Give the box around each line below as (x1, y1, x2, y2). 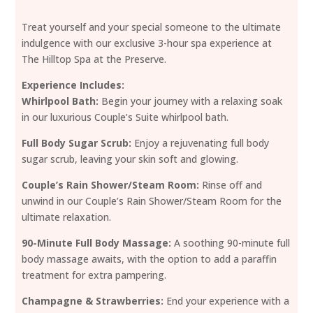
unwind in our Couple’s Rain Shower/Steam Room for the (22, 194, 282, 208)
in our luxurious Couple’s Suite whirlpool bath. (22, 110, 229, 124)
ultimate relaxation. (22, 210, 112, 224)
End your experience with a (163, 294, 290, 308)
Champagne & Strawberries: (22, 294, 164, 308)
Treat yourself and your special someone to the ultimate (22, 20, 282, 34)
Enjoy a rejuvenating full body (131, 136, 270, 150)
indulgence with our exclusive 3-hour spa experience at (22, 36, 272, 50)
